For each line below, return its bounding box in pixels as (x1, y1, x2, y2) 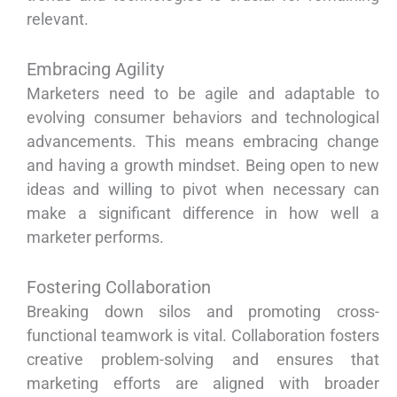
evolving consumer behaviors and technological (27, 108, 379, 128)
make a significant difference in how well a (27, 204, 379, 223)
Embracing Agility (27, 58, 164, 81)
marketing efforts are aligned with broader (27, 374, 379, 393)
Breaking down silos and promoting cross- (27, 302, 379, 322)
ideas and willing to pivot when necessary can (27, 180, 379, 199)
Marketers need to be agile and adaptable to (27, 84, 379, 104)
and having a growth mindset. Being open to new (27, 156, 379, 175)
